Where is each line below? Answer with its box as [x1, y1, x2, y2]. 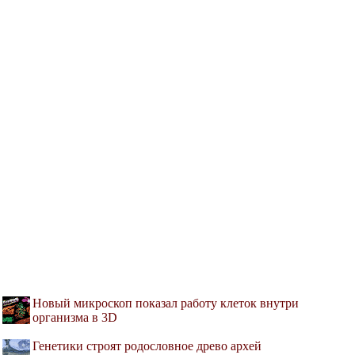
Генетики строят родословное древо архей [32, 339, 261, 353]
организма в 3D [32, 311, 117, 325]
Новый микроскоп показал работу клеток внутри [32, 296, 299, 311]
